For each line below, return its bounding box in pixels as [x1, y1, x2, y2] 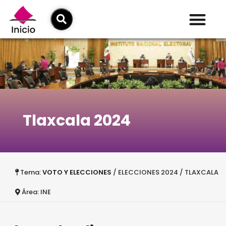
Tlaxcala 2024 [22, 109, 131, 131]
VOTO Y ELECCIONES [42, 167, 111, 177]
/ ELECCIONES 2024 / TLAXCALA [111, 167, 218, 177]
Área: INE [20, 187, 52, 197]
